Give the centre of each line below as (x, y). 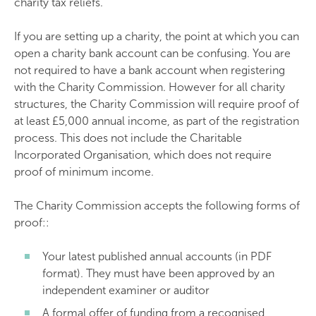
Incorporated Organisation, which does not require (143, 155)
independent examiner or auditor (126, 290)
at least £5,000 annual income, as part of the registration (157, 121)
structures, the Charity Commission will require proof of (157, 104)
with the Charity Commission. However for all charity (150, 87)
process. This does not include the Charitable (128, 138)
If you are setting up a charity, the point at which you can (157, 36)
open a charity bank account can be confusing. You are (152, 53)
